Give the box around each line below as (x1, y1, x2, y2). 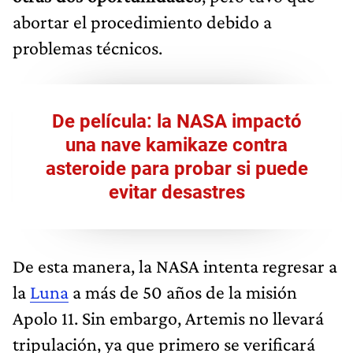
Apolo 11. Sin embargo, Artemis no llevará (13, 307, 324, 329)
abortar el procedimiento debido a (13, 10, 272, 32)
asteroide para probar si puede (45, 157, 308, 180)
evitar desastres (108, 180, 245, 203)
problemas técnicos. (13, 36, 162, 58)
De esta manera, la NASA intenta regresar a (13, 255, 337, 277)
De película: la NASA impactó (51, 110, 302, 132)
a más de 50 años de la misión (69, 281, 297, 303)
